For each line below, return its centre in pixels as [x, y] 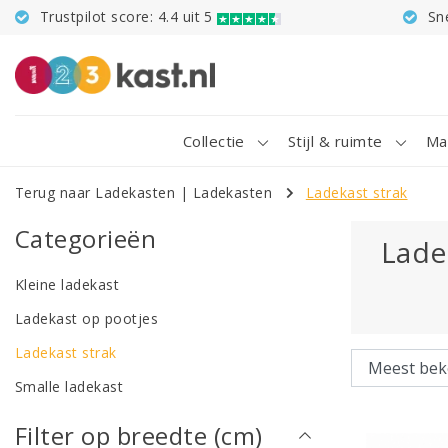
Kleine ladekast [67, 285]
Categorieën [86, 239]
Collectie [213, 141]
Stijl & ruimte [335, 141]
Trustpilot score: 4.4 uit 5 [126, 16]
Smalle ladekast [69, 387]
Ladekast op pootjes [87, 319]
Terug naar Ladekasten [95, 192]
